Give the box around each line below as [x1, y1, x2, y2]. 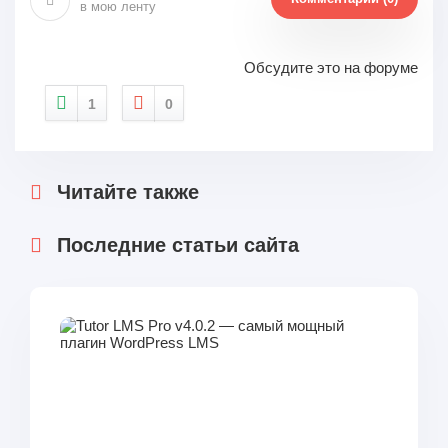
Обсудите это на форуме [244, 58, 418, 76]
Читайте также [57, 181, 199, 203]
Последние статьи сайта [57, 234, 299, 256]
